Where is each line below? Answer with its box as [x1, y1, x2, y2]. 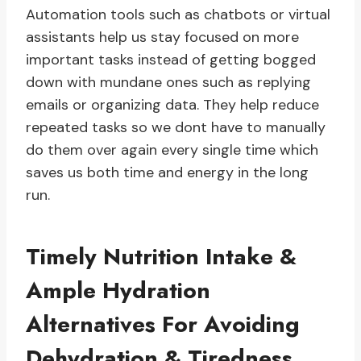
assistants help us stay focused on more [26, 27, 299, 48]
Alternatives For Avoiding [26, 308, 300, 342]
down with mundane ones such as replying [26, 73, 311, 93]
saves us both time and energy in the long [26, 163, 309, 183]
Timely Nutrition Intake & [26, 240, 297, 274]
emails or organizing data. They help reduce [26, 95, 319, 115]
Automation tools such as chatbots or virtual [26, 5, 330, 25]
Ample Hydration [26, 274, 210, 308]
